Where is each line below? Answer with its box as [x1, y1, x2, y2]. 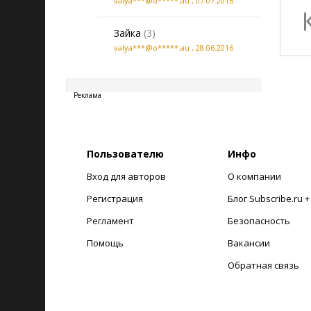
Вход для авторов [87, 170, 166, 183]
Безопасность [227, 215, 290, 227]
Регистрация [87, 192, 143, 205]
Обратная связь [227, 259, 299, 271]
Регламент [87, 215, 134, 227]
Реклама [74, 90, 101, 100]
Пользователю [87, 147, 164, 160]
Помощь [87, 237, 124, 249]
